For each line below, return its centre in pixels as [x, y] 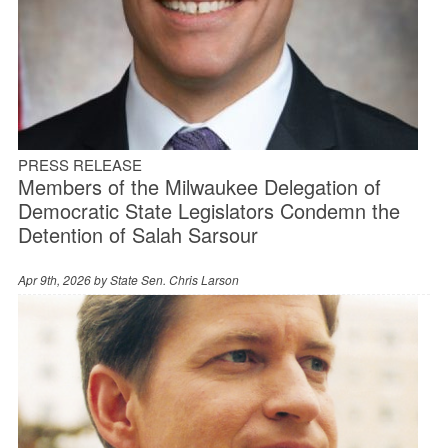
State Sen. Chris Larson [174, 279]
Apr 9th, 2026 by [63, 279]
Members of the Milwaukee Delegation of [199, 186]
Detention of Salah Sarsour [137, 234]
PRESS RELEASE [79, 164]
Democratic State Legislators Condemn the [208, 210]
